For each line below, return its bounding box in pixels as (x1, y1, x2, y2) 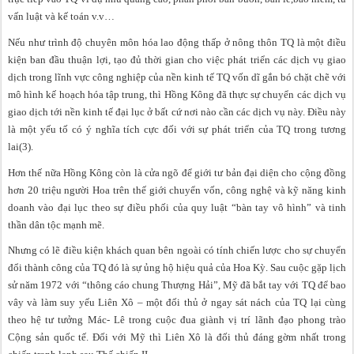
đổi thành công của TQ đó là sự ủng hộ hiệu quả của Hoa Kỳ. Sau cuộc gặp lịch (8, 262, 346, 274)
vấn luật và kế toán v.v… (8, 10, 115, 23)
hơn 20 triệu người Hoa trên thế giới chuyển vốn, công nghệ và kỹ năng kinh (8, 183, 346, 196)
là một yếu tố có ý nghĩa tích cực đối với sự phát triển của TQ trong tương (8, 123, 346, 135)
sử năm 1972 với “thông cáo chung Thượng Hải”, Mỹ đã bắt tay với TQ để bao (8, 279, 346, 292)
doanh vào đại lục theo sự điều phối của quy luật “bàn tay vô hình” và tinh (8, 201, 346, 213)
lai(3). (8, 141, 33, 153)
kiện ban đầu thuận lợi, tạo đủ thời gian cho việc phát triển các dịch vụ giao (8, 54, 346, 66)
